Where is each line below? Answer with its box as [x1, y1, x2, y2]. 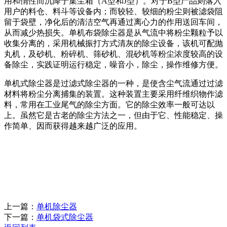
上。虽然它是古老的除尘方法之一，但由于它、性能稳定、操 [4, 111, 223, 120]
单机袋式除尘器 [36, 213, 93, 221]
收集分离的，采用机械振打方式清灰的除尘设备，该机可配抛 [4, 39, 223, 48]
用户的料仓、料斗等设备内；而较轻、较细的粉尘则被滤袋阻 [4, 7, 223, 16]
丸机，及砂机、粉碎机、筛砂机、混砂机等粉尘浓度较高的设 [4, 50, 223, 58]
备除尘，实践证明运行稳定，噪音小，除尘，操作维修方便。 [4, 60, 223, 69]
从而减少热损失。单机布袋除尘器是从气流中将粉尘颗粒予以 [4, 28, 223, 37]
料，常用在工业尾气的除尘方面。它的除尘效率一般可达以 [4, 100, 215, 109]
